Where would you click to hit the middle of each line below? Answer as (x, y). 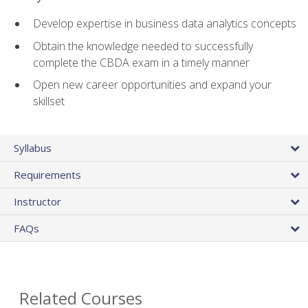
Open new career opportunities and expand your (152, 85)
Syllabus (33, 147)
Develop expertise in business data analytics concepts (165, 24)
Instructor (37, 201)
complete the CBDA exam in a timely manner (141, 62)
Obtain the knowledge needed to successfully (143, 46)
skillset (49, 101)
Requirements (47, 174)
